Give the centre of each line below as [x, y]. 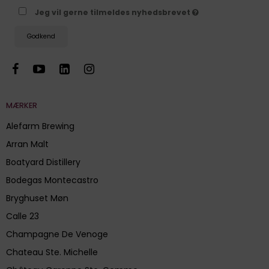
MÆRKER [22, 105]
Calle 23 [23, 216]
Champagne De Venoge [57, 234]
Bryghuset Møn [37, 198]
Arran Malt [27, 144]
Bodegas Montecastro [52, 180]
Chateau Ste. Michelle [52, 252]
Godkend [41, 37]
